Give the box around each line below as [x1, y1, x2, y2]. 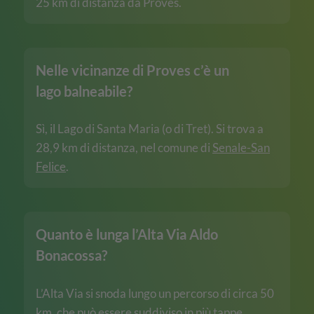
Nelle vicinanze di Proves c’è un [36, 61, 229, 78]
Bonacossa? [36, 247, 107, 264]
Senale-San [212, 140, 270, 156]
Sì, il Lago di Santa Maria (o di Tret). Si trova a [36, 121, 264, 137]
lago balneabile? [36, 82, 132, 100]
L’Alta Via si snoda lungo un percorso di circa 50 [36, 285, 274, 301]
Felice [36, 159, 66, 175]
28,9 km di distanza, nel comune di [36, 140, 212, 156]
